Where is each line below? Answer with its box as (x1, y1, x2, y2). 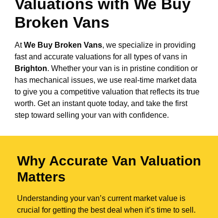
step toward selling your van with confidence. (15, 110, 169, 119)
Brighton (15, 64, 47, 73)
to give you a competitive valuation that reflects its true (15, 87, 200, 96)
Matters (17, 169, 66, 184)
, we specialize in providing (102, 40, 196, 49)
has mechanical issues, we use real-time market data (15, 75, 197, 84)
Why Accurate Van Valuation (17, 153, 201, 168)
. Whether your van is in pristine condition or (47, 64, 198, 73)
